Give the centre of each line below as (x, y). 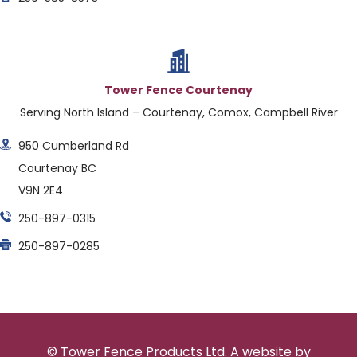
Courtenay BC (57, 168)
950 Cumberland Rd (73, 145)
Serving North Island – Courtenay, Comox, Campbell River (178, 112)
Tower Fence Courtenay (178, 90)
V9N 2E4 (40, 190)
